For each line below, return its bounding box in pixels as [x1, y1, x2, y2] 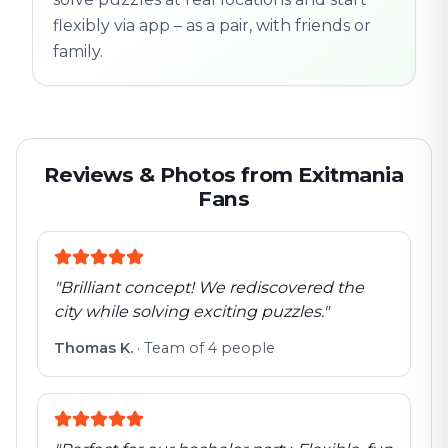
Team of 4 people [144, 339, 275, 357]
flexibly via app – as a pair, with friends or [53, 16, 371, 35]
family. [53, 42, 103, 61]
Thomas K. [54, 339, 133, 357]
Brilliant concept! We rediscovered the [60, 278, 364, 297]
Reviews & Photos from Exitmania [44, 162, 404, 187]
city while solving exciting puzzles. [54, 302, 323, 321]
